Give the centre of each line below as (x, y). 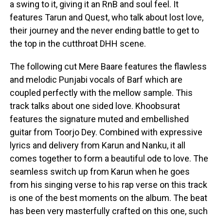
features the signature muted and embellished (99, 119)
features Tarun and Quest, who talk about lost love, (107, 18)
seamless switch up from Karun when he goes (100, 172)
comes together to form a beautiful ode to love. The (109, 159)
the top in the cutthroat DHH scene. (78, 44)
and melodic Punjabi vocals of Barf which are (96, 80)
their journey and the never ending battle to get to (104, 31)
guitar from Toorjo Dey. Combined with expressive (106, 132)
